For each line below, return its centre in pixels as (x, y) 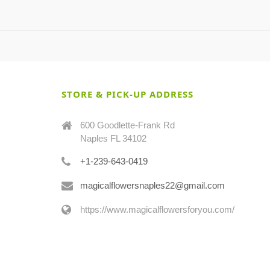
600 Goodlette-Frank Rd (127, 125)
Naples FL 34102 (113, 138)
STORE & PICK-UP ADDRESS (127, 94)
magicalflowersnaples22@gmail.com (152, 185)
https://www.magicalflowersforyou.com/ (157, 209)
